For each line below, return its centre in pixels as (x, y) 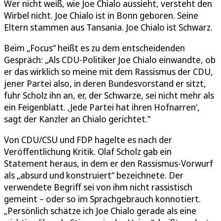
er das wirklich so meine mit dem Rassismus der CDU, (109, 71)
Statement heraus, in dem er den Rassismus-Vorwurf (109, 163)
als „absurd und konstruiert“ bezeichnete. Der (94, 175)
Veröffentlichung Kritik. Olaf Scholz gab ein (88, 151)
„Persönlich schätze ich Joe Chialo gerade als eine (100, 210)
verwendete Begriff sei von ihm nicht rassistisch (98, 187)
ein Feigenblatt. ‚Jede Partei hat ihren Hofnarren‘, (102, 107)
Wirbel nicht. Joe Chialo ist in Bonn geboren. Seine (101, 15)
